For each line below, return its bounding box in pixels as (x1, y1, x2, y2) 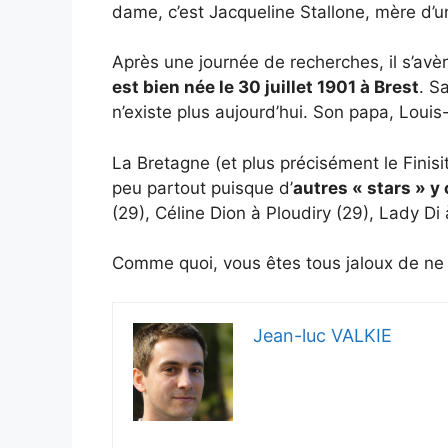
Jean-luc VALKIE (253, 324, 392, 346)
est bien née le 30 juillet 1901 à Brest (112, 77, 419, 98)
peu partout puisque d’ (112, 177, 293, 198)
